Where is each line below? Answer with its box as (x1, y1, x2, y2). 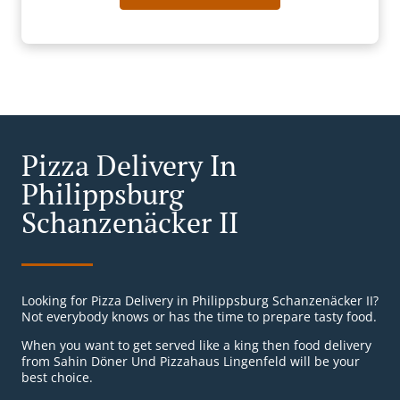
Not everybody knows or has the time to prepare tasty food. (21, 308, 377, 326)
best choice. (21, 369, 93, 387)
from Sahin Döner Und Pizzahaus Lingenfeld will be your (21, 353, 360, 371)
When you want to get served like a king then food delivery (21, 337, 371, 354)
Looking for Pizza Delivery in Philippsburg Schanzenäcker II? (21, 292, 379, 310)
